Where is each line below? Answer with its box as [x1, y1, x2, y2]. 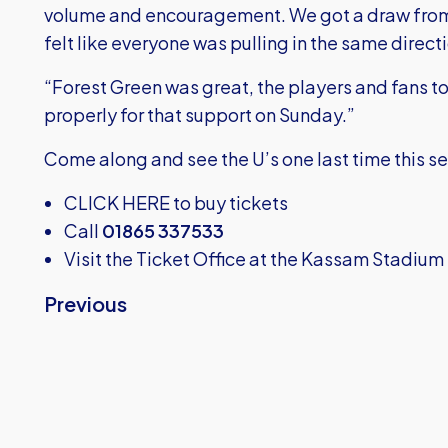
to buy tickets [170, 191, 288, 214]
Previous [44, 291, 127, 316]
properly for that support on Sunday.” [44, 103, 355, 126]
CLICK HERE [64, 191, 170, 214]
